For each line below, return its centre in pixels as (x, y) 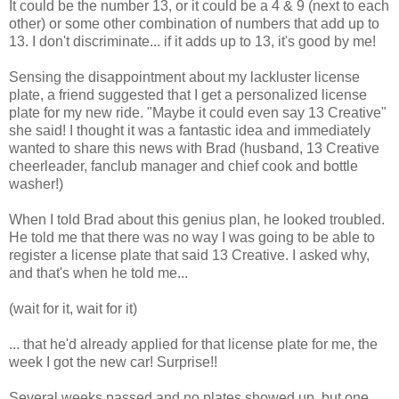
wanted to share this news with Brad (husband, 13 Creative (194, 148)
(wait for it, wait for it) (73, 308)
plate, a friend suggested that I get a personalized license (188, 94)
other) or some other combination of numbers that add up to (194, 23)
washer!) (36, 183)
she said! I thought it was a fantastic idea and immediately (190, 130)
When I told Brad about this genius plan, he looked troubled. (197, 219)
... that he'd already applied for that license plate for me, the (193, 344)
